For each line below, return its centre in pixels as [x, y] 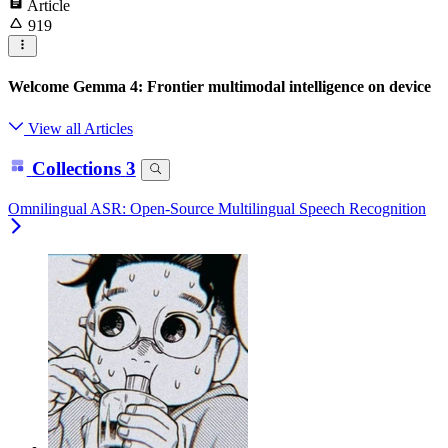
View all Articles [78, 128]
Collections [76, 168]
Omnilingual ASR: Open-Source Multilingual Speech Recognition [217, 208]
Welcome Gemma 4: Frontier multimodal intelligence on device [219, 87]
